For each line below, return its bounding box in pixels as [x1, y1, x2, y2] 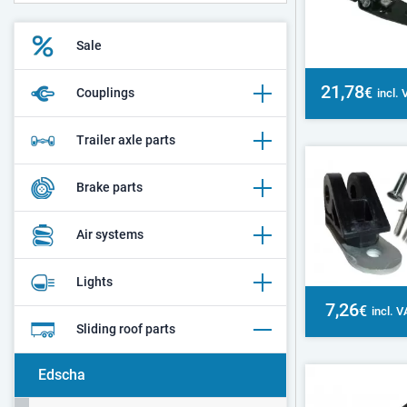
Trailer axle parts [76, 133, 175, 147]
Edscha [38, 366, 85, 383]
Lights [76, 274, 113, 289]
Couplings [76, 85, 134, 100]
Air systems [76, 227, 144, 242]
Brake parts [76, 180, 143, 194]
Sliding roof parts [76, 322, 175, 336]
